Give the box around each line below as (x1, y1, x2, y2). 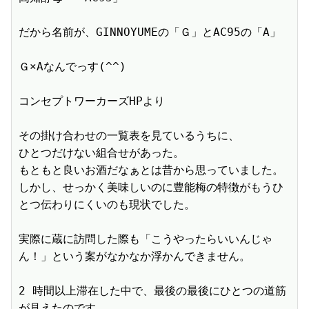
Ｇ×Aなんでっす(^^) (19, 60, 126, 74)
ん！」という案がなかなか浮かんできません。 (19, 250, 250, 263)
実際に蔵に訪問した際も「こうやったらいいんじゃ (19, 232, 272, 246)
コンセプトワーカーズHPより (19, 94, 165, 108)
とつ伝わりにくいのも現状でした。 (19, 198, 195, 212)
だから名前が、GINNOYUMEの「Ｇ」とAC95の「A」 (19, 26, 281, 39)
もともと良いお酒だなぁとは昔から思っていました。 (19, 163, 283, 177)
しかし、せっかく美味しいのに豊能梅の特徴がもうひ (19, 181, 283, 195)
